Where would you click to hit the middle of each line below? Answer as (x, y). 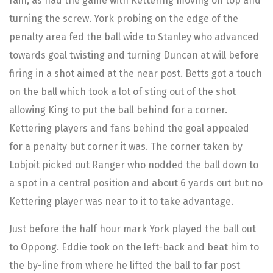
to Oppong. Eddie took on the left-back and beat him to (134, 247)
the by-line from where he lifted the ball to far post (125, 265)
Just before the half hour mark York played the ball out (133, 229)
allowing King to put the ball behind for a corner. (118, 110)
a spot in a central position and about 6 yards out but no (136, 183)
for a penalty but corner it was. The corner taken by (126, 147)
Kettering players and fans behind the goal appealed (129, 129)
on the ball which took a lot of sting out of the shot (122, 92)
